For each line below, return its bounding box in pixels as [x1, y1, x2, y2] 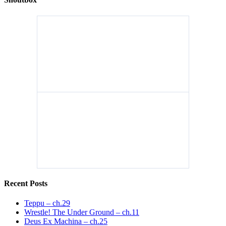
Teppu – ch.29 [24, 199, 70, 208]
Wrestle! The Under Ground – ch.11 [24, 208, 139, 217]
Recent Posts [4, 179, 47, 188]
